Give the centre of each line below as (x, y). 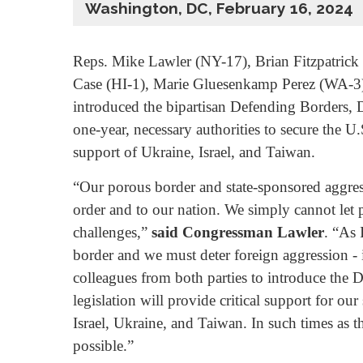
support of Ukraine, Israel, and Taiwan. (194, 152)
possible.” (103, 346)
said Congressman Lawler (238, 233)
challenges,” (112, 233)
